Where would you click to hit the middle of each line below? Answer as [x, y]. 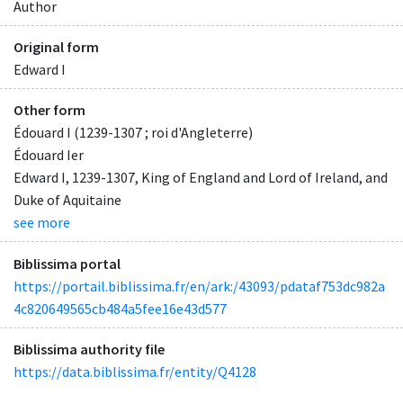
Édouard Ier [49, 155]
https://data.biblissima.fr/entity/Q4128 [135, 371]
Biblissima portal [67, 263]
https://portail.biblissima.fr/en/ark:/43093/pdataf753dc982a [199, 286]
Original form [56, 47]
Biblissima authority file [89, 349]
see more [42, 223]
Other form [49, 110]
